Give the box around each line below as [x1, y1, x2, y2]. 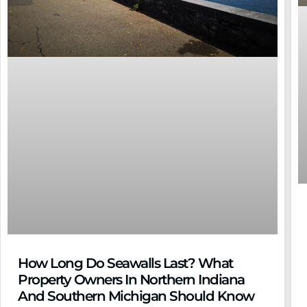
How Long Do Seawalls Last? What [18, 255, 233, 272]
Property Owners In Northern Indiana [18, 271, 245, 288]
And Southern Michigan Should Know [18, 288, 254, 305]
